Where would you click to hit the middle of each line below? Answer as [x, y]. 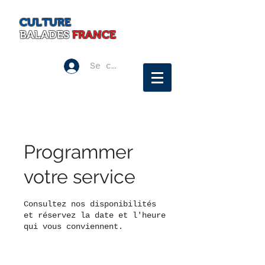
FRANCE [94, 35]
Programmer [78, 152]
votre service [80, 177]
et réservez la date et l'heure [95, 215]
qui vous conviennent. [73, 227]
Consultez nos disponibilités [90, 204]
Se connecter [122, 66]
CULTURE [45, 22]
